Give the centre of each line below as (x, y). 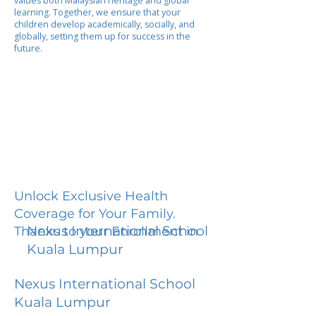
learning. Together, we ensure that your (97, 12)
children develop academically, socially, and (104, 24)
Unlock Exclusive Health (91, 196)
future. (28, 48)
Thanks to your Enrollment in (106, 231)
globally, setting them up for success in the (102, 36)
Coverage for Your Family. (95, 213)
